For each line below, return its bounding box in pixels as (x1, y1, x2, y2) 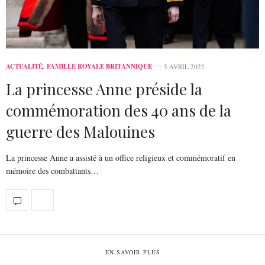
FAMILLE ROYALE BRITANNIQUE (47, 62, 152, 72)
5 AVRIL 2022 (164, 62, 205, 72)
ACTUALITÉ (6, 62, 43, 72)
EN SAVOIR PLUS (105, 248, 160, 257)
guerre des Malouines (6, 121, 155, 143)
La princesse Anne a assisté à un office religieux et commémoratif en (6, 152, 235, 164)
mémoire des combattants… (6, 165, 99, 177)
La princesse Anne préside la (6, 79, 202, 100)
